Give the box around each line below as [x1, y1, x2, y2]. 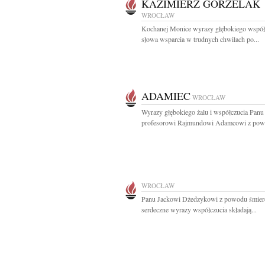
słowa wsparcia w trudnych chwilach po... [141, 34, 259, 44]
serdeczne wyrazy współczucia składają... [141, 205, 257, 214]
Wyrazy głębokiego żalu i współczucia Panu [141, 107, 264, 117]
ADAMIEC [141, 89, 190, 103]
